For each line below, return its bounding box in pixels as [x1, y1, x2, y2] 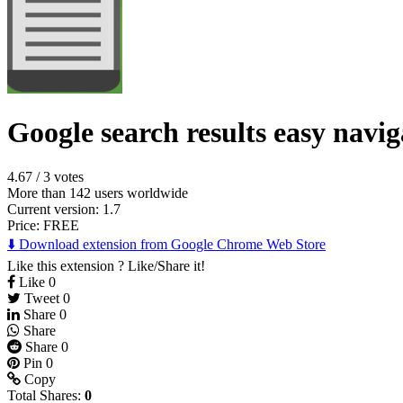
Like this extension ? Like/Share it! [7, 257, 205, 273]
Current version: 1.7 [7, 201, 121, 217]
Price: [7, 217, 43, 233]
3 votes [43, 168, 84, 184]
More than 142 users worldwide [7, 184, 188, 201]
